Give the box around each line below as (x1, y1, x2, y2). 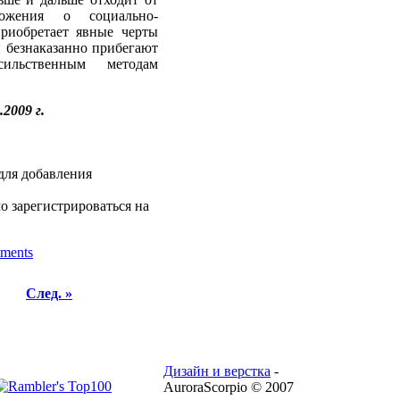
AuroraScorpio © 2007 (163, 379, 294, 395)
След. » (26, 286, 72, 301)
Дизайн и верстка (163, 363, 271, 379)
